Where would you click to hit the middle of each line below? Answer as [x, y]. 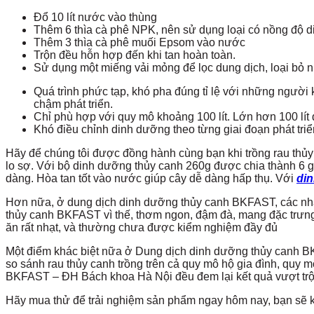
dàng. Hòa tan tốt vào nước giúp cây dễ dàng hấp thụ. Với [151, 179]
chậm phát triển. [73, 104]
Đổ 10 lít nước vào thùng [95, 18]
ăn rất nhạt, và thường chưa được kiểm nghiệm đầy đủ [142, 228]
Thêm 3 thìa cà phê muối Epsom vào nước [139, 43]
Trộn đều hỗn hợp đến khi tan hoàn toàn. [135, 55]
